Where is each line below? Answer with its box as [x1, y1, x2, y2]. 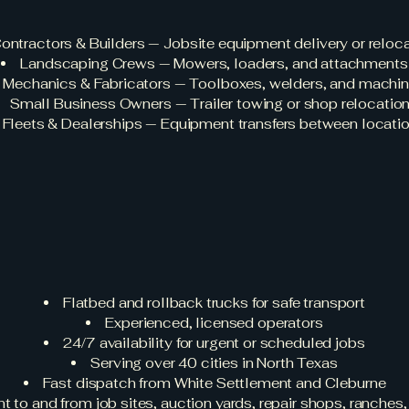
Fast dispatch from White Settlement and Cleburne [42, 374, 386, 392]
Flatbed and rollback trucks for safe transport [62, 294, 366, 311]
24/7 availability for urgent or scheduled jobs [63, 334, 365, 351]
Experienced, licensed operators [105, 314, 323, 331]
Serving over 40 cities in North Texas [90, 354, 338, 372]
